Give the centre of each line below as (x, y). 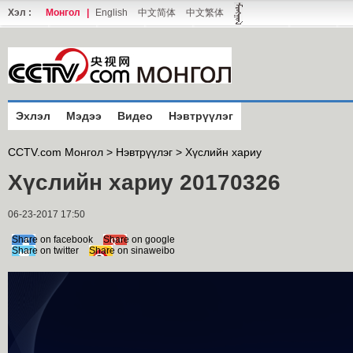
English (111, 13)
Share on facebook (52, 240)
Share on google (139, 240)
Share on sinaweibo (132, 251)
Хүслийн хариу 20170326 (144, 182)
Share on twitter (45, 251)
